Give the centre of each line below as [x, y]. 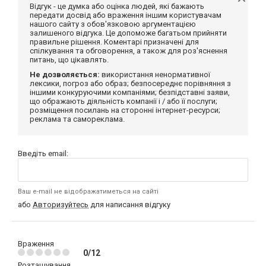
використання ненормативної [155, 75]
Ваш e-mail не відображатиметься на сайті [88, 192]
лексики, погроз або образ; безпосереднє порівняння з [130, 84]
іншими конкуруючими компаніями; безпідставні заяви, [130, 93]
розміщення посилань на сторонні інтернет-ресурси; [125, 110]
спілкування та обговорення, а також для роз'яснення [129, 51]
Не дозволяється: [65, 75]
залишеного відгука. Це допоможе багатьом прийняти [128, 33]
